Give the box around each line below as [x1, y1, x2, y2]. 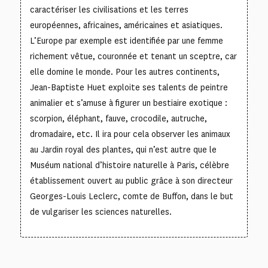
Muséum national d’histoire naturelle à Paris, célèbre [29, 159, 229, 171]
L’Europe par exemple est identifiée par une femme [29, 35, 223, 47]
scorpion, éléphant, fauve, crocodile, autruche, [29, 112, 207, 124]
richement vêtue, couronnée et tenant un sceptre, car [29, 50, 237, 62]
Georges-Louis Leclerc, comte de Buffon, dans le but [29, 190, 233, 202]
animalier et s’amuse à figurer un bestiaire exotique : [29, 97, 227, 109]
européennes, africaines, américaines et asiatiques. [29, 19, 223, 31]
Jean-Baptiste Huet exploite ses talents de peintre [29, 81, 228, 93]
